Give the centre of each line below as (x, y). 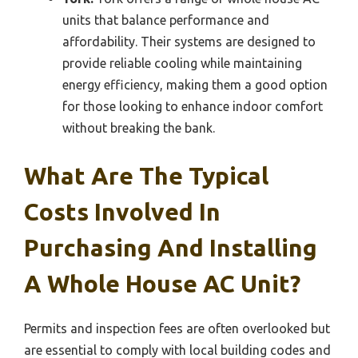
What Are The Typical (146, 176)
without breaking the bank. (139, 128)
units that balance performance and (166, 20)
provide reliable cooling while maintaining (182, 64)
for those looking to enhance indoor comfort (193, 107)
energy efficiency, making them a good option (195, 85)
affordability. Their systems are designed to (189, 42)
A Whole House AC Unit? (162, 284)
